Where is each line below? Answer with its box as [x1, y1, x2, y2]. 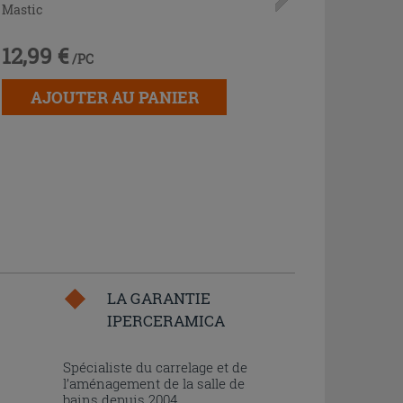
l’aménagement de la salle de [62, 373, 245, 392]
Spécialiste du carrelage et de [62, 357, 247, 376]
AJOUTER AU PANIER [30, 86, 199, 109]
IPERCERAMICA [106, 309, 225, 331]
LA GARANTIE [106, 287, 210, 309]
